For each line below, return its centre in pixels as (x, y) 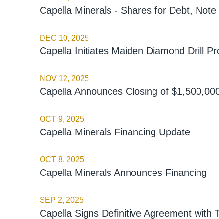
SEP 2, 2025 (61, 200)
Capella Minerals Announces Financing (123, 172)
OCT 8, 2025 (62, 159)
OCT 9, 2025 (62, 119)
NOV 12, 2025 (64, 78)
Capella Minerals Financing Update (115, 132)
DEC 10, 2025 (64, 38)
